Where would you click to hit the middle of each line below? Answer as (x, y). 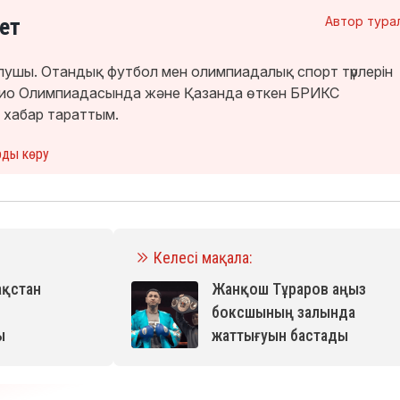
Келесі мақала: (203, 257)
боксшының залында (283, 312)
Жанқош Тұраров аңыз (288, 288)
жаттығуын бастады (279, 335)
